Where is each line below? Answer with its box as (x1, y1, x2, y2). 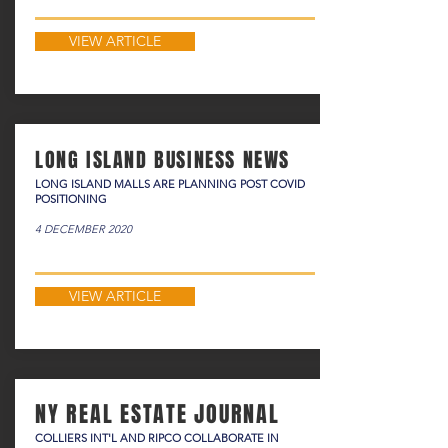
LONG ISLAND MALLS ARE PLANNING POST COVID (35, 177, 305, 191)
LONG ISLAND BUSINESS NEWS (35, 145, 290, 175)
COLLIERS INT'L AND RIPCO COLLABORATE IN (35, 431, 279, 445)
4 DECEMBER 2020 (35, 222, 132, 236)
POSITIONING (35, 192, 107, 206)
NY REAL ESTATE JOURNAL (35, 398, 280, 430)
